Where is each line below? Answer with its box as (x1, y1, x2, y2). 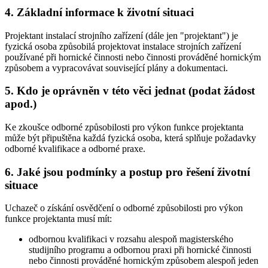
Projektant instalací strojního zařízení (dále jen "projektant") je (5, 30, 238, 41)
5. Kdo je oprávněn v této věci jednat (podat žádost (5, 84, 255, 98)
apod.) (5, 98, 36, 111)
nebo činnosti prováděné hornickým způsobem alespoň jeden (29, 255, 258, 266)
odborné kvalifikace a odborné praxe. (5, 144, 145, 154)
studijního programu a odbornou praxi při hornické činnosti (29, 245, 251, 255)
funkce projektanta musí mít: (5, 214, 112, 224)
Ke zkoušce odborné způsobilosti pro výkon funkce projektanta (5, 122, 243, 132)
